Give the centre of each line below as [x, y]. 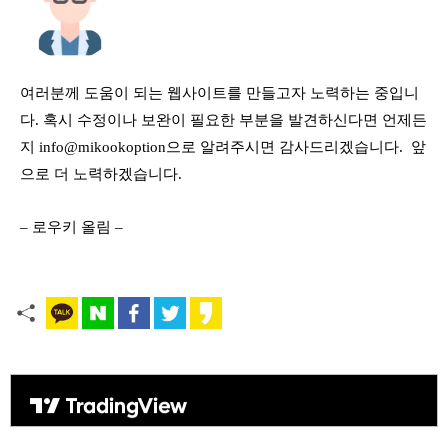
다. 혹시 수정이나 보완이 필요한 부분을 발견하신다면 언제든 [223, 119]
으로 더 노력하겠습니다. [101, 173]
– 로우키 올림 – [73, 227]
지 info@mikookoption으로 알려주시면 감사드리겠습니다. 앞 [223, 146]
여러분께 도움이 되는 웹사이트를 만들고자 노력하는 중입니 [219, 92]
